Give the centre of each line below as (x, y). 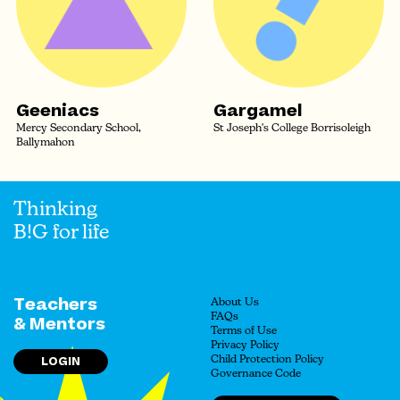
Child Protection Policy (267, 360)
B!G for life (61, 233)
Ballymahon (46, 143)
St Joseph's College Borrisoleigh (292, 129)
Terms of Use (244, 331)
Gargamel (258, 111)
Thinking (55, 210)
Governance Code (256, 374)
